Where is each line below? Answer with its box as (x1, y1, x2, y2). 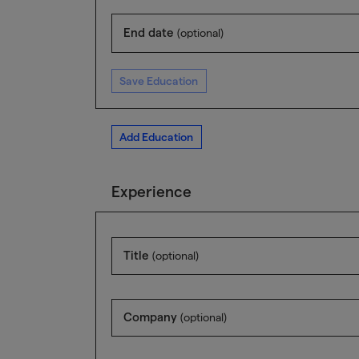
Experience (111, 183, 192, 200)
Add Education (119, 130, 194, 143)
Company (123, 309, 180, 324)
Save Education (119, 74, 199, 87)
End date (123, 25, 177, 39)
